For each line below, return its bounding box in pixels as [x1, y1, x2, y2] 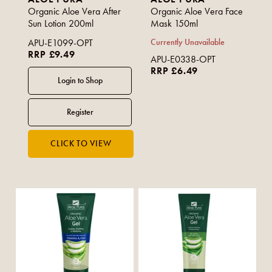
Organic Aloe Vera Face [151, 5, 243, 17]
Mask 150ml [151, 17, 199, 29]
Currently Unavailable [151, 36, 225, 47]
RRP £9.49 [28, 48, 75, 60]
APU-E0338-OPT [151, 53, 216, 65]
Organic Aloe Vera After [28, 5, 121, 17]
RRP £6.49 [151, 64, 199, 76]
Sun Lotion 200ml [28, 17, 94, 29]
